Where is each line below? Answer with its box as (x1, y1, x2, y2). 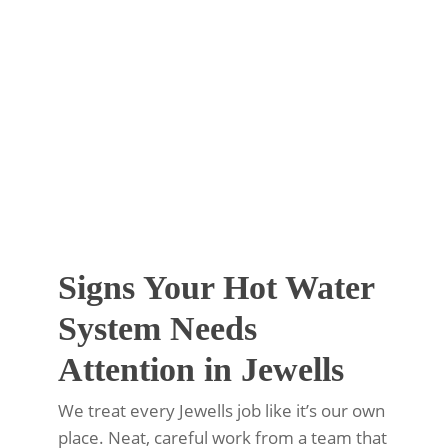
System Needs (57, 310, 257, 348)
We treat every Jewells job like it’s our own (57, 399, 385, 423)
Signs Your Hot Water (57, 269, 374, 307)
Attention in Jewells (57, 351, 344, 389)
